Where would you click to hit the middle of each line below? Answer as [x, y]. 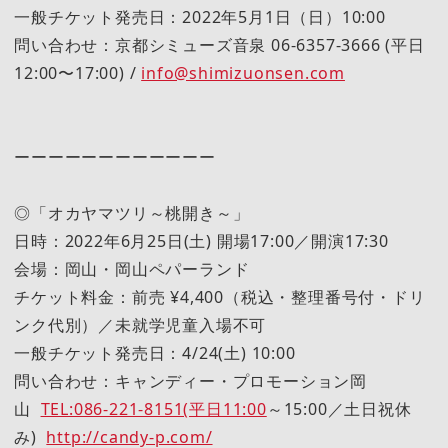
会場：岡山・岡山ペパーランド [132, 268]
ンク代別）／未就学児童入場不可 [140, 324]
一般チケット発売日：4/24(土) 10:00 [155, 352]
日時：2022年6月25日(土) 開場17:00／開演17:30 [201, 240]
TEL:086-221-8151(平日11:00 [153, 408]
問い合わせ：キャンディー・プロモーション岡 [190, 380]
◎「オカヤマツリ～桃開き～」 [132, 212]
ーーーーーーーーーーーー [115, 156]
